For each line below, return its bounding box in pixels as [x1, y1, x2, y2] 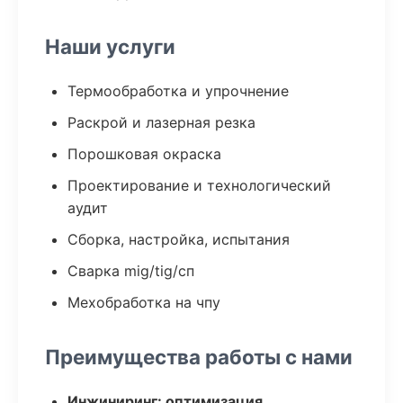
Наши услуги [45, 34, 175, 58]
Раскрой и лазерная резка [67, 113, 255, 131]
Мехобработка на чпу [67, 293, 220, 311]
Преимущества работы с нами [45, 345, 353, 369]
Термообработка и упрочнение [67, 82, 289, 100]
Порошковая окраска [67, 145, 221, 163]
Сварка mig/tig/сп [67, 262, 194, 280]
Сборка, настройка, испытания [67, 230, 290, 248]
